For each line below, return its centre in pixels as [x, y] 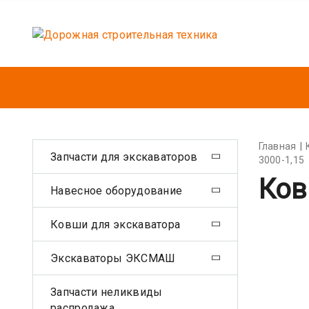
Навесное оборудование [117, 190]
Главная [277, 146]
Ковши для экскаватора [116, 224]
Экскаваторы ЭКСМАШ [113, 258]
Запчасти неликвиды [107, 292]
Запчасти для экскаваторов [124, 157]
